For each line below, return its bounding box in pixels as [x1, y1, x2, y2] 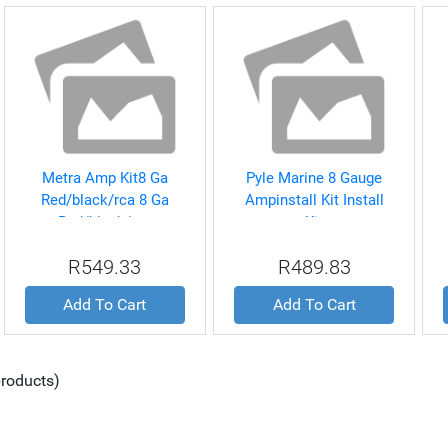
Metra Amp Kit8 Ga [41, 169, 168, 187]
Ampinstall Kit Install [244, 191, 384, 209]
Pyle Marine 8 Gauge [246, 169, 383, 187]
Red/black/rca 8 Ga [40, 191, 169, 209]
